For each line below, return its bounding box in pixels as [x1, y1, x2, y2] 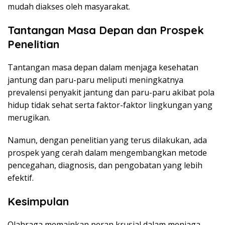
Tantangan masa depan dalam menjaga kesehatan [8, 62, 198, 73]
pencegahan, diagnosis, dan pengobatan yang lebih [8, 160, 202, 171]
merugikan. [8, 112, 50, 124]
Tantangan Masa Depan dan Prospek [8, 23, 204, 38]
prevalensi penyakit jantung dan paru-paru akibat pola [8, 87, 214, 98]
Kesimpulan [8, 194, 69, 209]
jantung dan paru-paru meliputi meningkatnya [8, 74, 183, 86]
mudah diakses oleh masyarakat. [8, 1, 130, 13]
